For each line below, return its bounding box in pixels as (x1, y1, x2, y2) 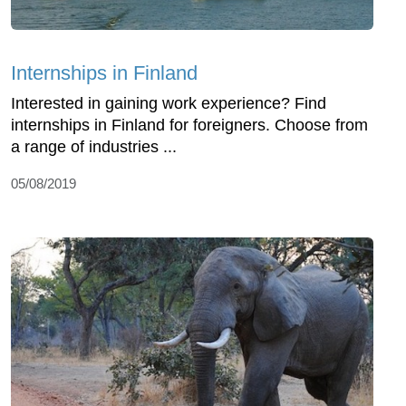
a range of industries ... (11, 137, 177, 156)
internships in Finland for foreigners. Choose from (11, 115, 368, 134)
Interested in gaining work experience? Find (11, 93, 326, 112)
